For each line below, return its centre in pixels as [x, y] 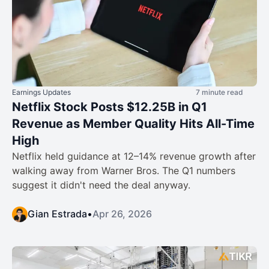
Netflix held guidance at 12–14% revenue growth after [134, 156]
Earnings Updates [41, 92]
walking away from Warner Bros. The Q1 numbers [124, 171]
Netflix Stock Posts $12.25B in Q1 [110, 107]
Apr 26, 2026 [122, 214]
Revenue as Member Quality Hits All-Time [133, 124]
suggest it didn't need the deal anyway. [101, 185]
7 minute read [219, 92]
